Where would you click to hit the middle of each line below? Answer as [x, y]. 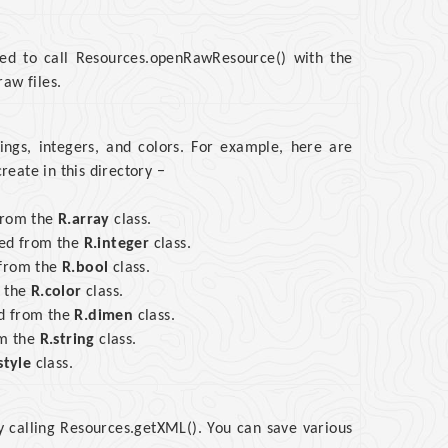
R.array [83, 220]
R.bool [85, 268]
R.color [56, 292]
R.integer [116, 244]
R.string [67, 340]
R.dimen [104, 316]
